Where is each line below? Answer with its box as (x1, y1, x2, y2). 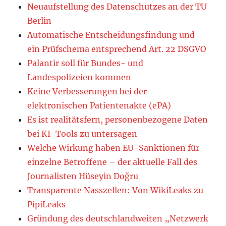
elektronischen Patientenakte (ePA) (27, 100, 172, 111)
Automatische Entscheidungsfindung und (27, 30, 195, 40)
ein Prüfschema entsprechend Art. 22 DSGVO (27, 44, 207, 54)
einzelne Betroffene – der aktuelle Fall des (27, 157, 198, 167)
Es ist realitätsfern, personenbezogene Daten (27, 115, 208, 125)
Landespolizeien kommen (27, 72, 132, 83)
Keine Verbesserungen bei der (27, 86, 147, 97)
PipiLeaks (27, 199, 66, 210)
